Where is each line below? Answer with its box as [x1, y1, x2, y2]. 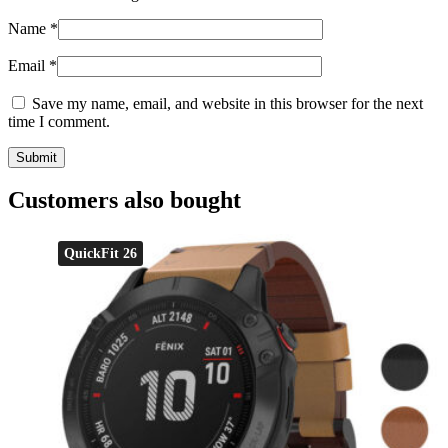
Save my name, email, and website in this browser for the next [32, 94, 423, 112]
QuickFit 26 [64, 246, 137, 262]
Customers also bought [8, 187, 241, 214]
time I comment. [8, 112, 110, 130]
